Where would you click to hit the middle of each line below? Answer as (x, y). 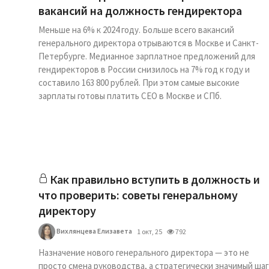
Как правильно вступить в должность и (155, 179)
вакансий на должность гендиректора (140, 11)
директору (67, 210)
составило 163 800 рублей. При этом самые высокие (139, 83)
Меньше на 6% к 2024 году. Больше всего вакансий (136, 30)
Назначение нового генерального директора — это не (144, 252)
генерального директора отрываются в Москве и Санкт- (149, 43)
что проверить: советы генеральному (138, 195)
